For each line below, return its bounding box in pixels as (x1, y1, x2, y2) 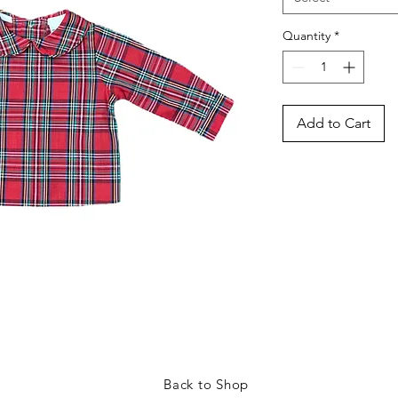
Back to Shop (163, 375, 249, 393)
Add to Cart (297, 115, 370, 131)
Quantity (283, 28, 330, 44)
